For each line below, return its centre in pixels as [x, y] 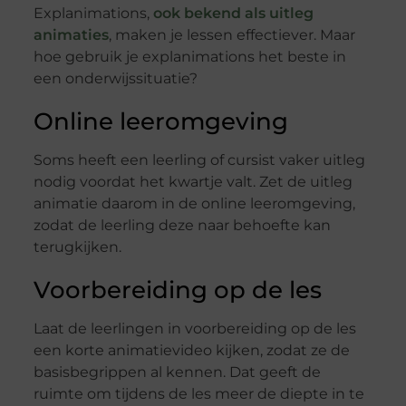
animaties [71, 35]
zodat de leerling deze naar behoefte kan [182, 226]
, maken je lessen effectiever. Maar [232, 35]
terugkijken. [77, 247]
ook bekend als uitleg [233, 14]
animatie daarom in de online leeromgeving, [194, 204]
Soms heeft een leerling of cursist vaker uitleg [199, 160]
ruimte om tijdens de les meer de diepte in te [198, 394]
